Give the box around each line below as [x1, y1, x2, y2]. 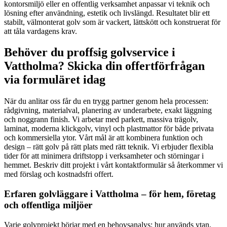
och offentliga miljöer [4, 200, 92, 211]
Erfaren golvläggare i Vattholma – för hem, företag [4, 188, 216, 200]
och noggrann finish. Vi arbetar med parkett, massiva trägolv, [4, 115, 198, 124]
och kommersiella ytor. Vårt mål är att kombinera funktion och [4, 133, 203, 142]
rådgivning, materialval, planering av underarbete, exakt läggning [4, 106, 212, 115]
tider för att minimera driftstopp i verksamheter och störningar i [4, 152, 204, 161]
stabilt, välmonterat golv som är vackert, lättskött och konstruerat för [4, 17, 220, 26]
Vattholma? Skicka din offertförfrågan [4, 59, 205, 73]
